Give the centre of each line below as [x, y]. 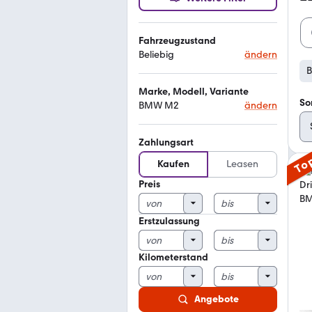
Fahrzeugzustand [177, 41]
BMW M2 [159, 106]
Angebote [216, 299]
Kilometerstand [173, 257]
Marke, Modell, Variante [194, 92]
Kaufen [173, 164]
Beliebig [156, 55]
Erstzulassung [169, 221]
